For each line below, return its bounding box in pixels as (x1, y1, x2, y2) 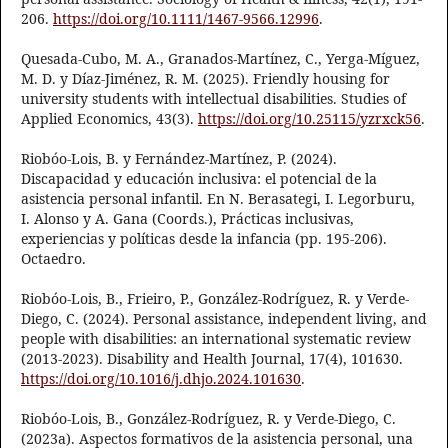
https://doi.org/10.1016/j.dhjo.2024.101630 (21, 369, 301, 389)
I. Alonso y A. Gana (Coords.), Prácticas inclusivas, (21, 209, 354, 229)
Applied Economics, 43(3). (21, 109, 198, 129)
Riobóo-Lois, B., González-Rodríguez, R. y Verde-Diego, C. (21, 409, 396, 429)
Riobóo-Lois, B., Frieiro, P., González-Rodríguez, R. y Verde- (21, 289, 409, 309)
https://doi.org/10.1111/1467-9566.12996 (53, 9, 319, 29)
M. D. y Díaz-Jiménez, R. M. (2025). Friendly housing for (21, 69, 390, 89)
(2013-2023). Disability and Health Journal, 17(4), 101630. (21, 349, 403, 369)
